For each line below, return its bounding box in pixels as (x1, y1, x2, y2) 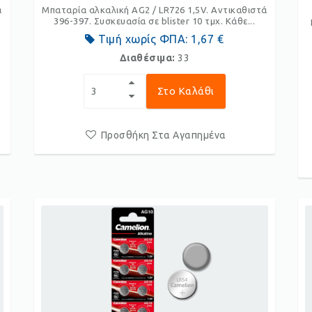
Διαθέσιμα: (119, 52, 178, 63)
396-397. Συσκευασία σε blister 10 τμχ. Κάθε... (54, 16, 256, 26)
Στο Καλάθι (157, 85, 214, 97)
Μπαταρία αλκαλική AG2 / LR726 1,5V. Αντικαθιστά (42, 5, 267, 15)
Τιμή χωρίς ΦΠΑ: (95, 33, 192, 45)
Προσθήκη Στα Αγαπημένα (100, 130, 226, 141)
